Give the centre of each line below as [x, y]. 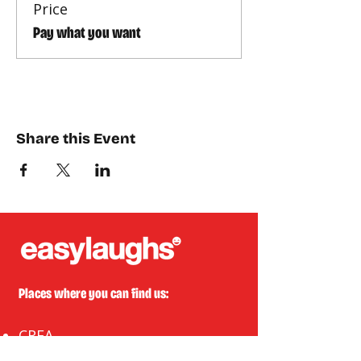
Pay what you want [87, 32]
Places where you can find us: [93, 293]
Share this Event [76, 139]
